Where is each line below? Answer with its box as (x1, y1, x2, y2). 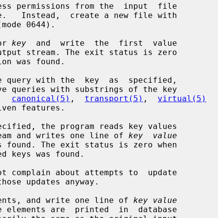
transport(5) (85, 93, 143, 103)
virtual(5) (158, 93, 206, 103)
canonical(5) (12, 93, 70, 103)
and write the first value (26, 38, 177, 48)
